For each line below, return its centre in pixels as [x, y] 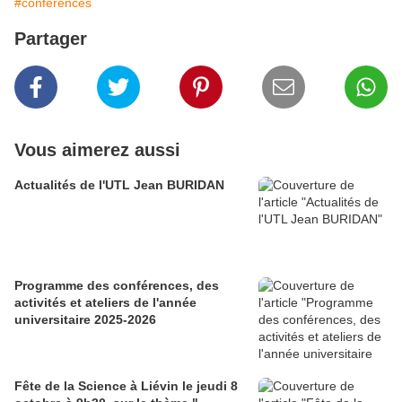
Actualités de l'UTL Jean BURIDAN [119, 184]
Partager [51, 38]
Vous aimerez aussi [97, 149]
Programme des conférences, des [117, 285]
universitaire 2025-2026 [85, 319]
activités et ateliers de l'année [105, 302]
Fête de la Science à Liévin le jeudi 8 [126, 385]
